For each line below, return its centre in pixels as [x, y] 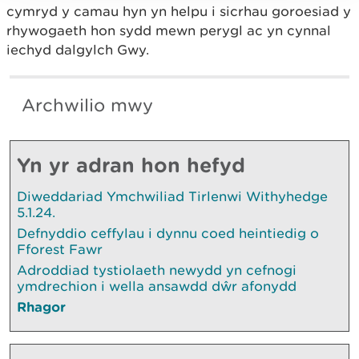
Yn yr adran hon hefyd [131, 164]
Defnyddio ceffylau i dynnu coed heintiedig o [168, 233]
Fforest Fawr [60, 249]
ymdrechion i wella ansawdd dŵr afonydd [157, 286]
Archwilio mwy [87, 105]
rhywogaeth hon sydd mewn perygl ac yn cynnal [169, 30]
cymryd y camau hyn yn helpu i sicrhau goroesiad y [179, 11]
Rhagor [41, 306]
